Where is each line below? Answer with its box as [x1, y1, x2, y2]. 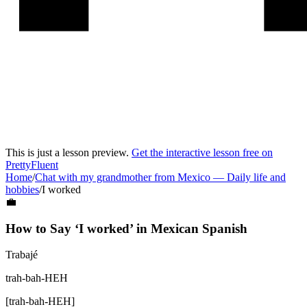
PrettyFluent [5, 159, 58, 171]
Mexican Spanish [151, 221, 247, 236]
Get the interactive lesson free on [132, 147, 273, 158]
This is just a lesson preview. [5, 147, 132, 158]
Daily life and [227, 171, 286, 183]
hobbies [5, 184, 39, 195]
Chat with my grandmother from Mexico [35, 171, 210, 183]
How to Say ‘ [5, 221, 79, 236]
